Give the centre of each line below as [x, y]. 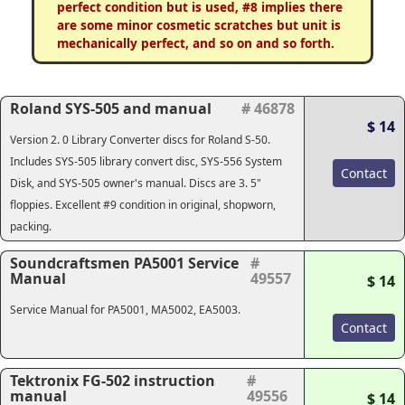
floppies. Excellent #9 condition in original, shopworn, [143, 205]
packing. [31, 226]
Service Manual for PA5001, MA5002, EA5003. [125, 310]
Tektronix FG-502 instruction [113, 381]
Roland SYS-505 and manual [111, 108]
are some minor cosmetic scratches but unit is [198, 25]
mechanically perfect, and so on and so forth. [195, 43]
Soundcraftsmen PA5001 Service [124, 263]
